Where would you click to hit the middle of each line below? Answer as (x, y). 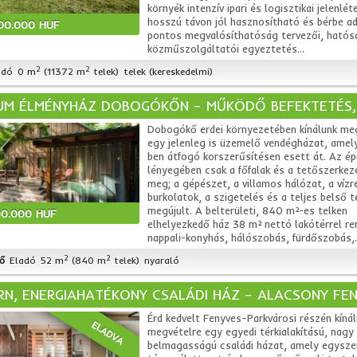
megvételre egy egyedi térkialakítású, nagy (250, 331)
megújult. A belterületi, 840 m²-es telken (247, 210)
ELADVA (108, 333)
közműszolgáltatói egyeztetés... (226, 49)
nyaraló (161, 260)
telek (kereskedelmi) (168, 71)
